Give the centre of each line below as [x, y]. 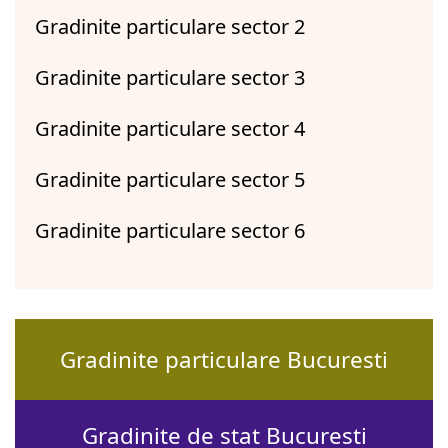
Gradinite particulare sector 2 [170, 26]
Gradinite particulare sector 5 [170, 179]
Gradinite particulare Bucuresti [224, 359]
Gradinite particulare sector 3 [170, 77]
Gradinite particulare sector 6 [170, 230]
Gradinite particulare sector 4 [170, 128]
